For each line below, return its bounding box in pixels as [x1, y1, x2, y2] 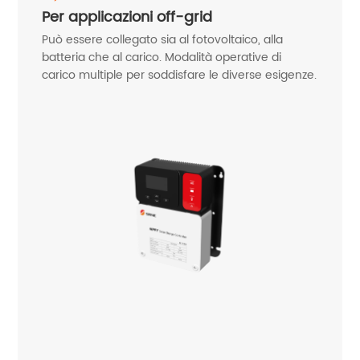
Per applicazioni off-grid [42, 6, 213, 30]
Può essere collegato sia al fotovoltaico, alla [42, 31, 284, 50]
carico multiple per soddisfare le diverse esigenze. [42, 66, 317, 85]
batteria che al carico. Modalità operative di [42, 48, 282, 67]
